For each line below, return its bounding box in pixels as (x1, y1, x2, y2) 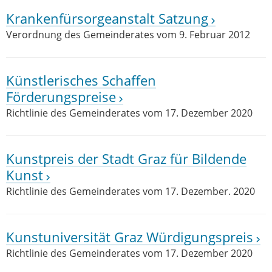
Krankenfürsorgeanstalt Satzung (6, 9, 208, 28)
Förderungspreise (6, 87, 116, 106)
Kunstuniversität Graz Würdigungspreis (6, 228, 253, 246)
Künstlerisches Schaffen (6, 71, 156, 90)
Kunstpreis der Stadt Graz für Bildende (6, 149, 246, 168)
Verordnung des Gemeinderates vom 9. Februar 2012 (6, 28, 250, 41)
